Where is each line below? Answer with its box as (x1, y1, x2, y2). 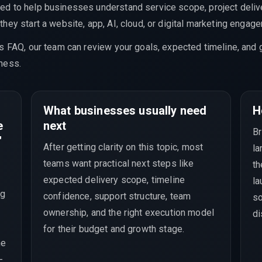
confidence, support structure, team (43, 190, 191, 202)
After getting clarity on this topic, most (43, 141, 204, 153)
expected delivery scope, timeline (43, 174, 185, 185)
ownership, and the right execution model (43, 206, 215, 218)
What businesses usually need (43, 104, 207, 118)
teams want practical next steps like (43, 157, 194, 169)
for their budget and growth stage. (43, 223, 185, 235)
